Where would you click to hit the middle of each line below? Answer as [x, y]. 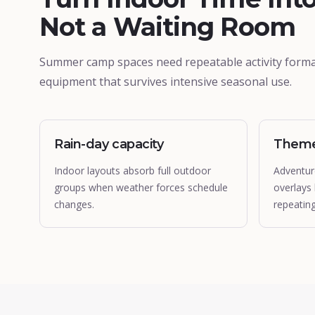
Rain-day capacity [109, 144]
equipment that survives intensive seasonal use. [166, 82]
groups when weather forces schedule [141, 187]
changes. [74, 204]
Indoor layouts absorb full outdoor [133, 171]
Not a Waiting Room [167, 27]
